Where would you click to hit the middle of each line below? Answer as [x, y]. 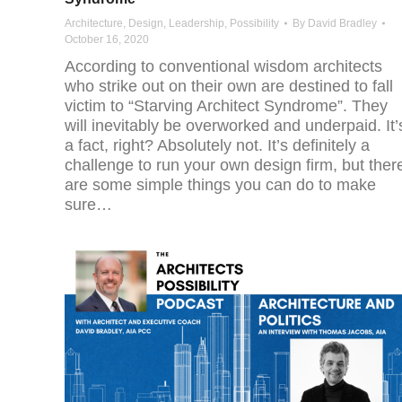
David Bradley [342, 24]
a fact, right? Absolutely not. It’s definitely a [217, 146]
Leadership [197, 24]
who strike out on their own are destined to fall [229, 87]
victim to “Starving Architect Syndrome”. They [226, 106]
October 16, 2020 [107, 40]
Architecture [94, 24]
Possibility [254, 24]
